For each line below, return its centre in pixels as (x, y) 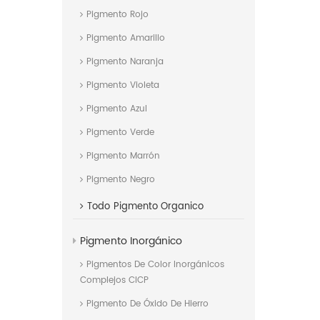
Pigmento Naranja (125, 62)
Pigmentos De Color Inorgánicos (155, 265)
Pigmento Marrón (123, 156)
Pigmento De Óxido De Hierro (147, 304)
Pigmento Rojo (117, 15)
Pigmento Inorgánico (131, 241)
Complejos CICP (114, 281)
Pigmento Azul (117, 109)
